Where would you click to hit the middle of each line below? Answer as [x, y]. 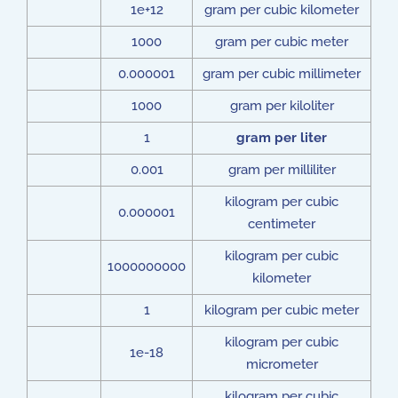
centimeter [282, 224]
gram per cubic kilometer [282, 10]
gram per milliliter [282, 170]
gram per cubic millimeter [282, 74]
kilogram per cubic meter [282, 310]
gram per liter [282, 138]
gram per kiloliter [282, 106]
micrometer [282, 364]
